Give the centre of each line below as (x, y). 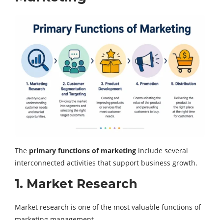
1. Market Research (76, 184)
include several (162, 151)
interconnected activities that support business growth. (106, 163)
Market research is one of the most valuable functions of (108, 207)
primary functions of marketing (82, 151)
